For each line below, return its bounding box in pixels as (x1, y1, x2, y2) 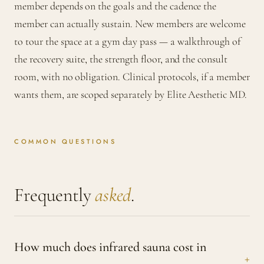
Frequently (14, 183, 95, 207)
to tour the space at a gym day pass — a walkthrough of (14, 35, 241, 48)
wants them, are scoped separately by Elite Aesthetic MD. (14, 88, 247, 101)
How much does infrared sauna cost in (14, 239, 206, 255)
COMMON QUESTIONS (14, 137, 117, 147)
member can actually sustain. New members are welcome (14, 17, 246, 31)
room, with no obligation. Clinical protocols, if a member (14, 70, 250, 84)
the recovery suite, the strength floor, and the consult (14, 52, 228, 66)
